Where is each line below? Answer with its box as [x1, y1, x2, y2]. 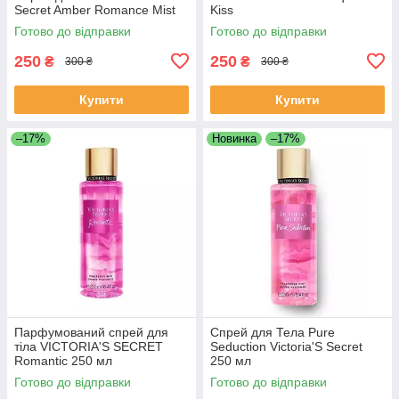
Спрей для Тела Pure [210, 324, 335, 339]
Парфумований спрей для [14, 324, 168, 339]
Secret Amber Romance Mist [14, 2, 175, 17]
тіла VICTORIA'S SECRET [14, 338, 163, 354]
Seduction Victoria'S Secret [210, 338, 362, 354]
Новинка [212, 131, 256, 145]
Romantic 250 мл [14, 353, 112, 368]
